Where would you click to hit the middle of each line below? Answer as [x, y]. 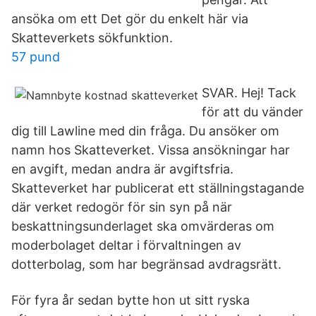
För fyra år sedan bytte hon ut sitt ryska [130, 300]
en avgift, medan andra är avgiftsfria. [122, 169]
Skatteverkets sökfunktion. [92, 38]
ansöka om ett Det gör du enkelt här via [130, 19]
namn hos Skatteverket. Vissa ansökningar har [151, 150]
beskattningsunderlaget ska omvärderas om [143, 226]
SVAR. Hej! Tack [249, 93]
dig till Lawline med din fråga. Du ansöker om [145, 131]
